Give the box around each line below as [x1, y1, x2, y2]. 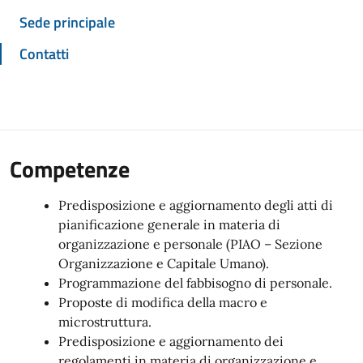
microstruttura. [58, 314, 152, 330]
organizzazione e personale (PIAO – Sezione [58, 236, 322, 252]
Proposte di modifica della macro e [58, 294, 267, 310]
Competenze [10, 152, 130, 186]
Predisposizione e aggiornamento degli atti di [58, 197, 333, 213]
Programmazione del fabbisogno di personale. [58, 275, 332, 291]
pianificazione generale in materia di [58, 216, 280, 233]
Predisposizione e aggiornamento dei [58, 333, 284, 349]
